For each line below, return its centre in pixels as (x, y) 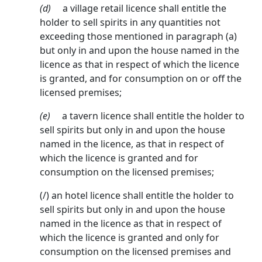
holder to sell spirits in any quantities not (130, 23)
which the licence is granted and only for (130, 238)
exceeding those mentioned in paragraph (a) (138, 37)
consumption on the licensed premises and (135, 252)
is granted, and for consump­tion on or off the (141, 79)
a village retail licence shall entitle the (144, 8)
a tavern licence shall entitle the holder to (153, 116)
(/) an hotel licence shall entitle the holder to (137, 196)
